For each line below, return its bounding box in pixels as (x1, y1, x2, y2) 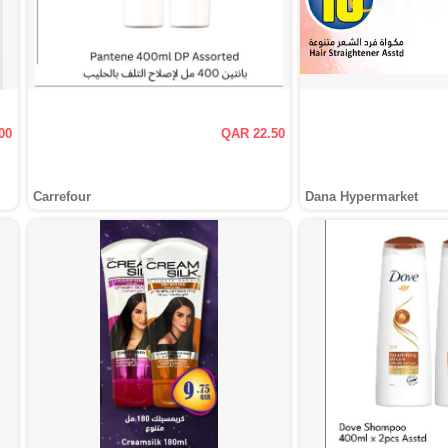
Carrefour (32, 189, 91, 204)
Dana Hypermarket (305, 189, 419, 204)
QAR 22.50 (221, 126, 286, 141)
